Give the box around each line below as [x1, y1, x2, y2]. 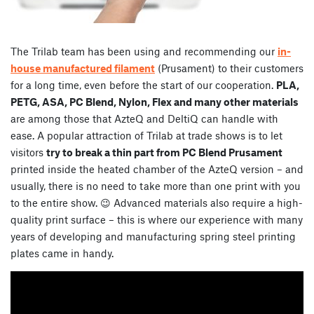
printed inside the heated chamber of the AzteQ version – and [11, 163, 303, 176]
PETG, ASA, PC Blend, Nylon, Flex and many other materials [11, 95, 299, 109]
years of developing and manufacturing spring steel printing [11, 230, 296, 243]
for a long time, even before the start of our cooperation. [11, 78, 276, 92]
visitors [11, 146, 46, 159]
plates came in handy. [11, 247, 114, 260]
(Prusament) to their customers [155, 62, 303, 75]
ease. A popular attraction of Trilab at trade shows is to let [11, 129, 282, 142]
